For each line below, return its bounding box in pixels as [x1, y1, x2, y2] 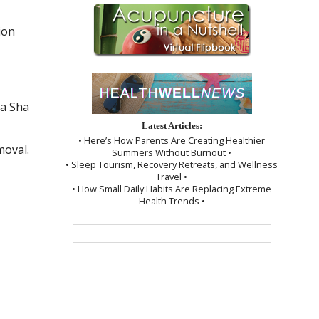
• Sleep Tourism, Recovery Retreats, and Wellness [66, 157, 278, 171]
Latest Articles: [141, 120, 202, 131]
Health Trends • [138, 194, 205, 207]
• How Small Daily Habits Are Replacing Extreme [72, 182, 272, 195]
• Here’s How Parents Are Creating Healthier [78, 133, 266, 147]
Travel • [156, 169, 188, 183]
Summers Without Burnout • [112, 145, 232, 159]
